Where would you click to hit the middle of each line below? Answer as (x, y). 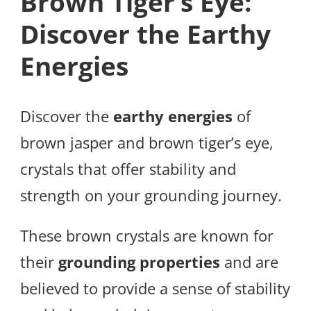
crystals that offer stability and (128, 169)
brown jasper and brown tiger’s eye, (147, 143)
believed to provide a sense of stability (155, 288)
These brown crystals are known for (147, 236)
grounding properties (139, 262)
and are (249, 262)
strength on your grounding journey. (151, 195)
